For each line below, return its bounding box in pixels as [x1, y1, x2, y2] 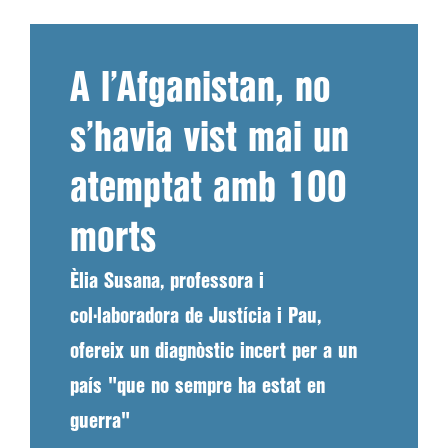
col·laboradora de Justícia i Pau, [70, 307, 321, 326]
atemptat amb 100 [70, 171, 347, 207]
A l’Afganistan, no [70, 71, 331, 107]
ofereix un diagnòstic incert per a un [70, 342, 357, 361]
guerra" [70, 412, 130, 431]
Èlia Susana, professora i [70, 272, 264, 291]
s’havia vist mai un [70, 121, 349, 157]
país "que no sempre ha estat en [70, 377, 325, 396]
